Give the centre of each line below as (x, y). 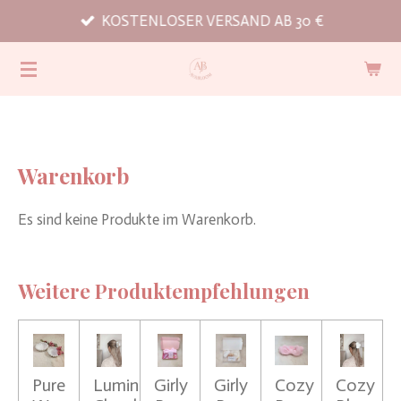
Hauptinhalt (49, 48)
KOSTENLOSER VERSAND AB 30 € (213, 21)
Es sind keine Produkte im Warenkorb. (137, 219)
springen (39, 75)
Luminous (129, 385)
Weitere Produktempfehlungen (164, 290)
